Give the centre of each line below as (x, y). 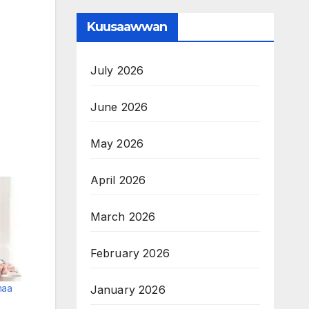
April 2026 (118, 180)
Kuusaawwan (127, 27)
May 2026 (117, 143)
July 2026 (117, 70)
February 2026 (130, 253)
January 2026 (128, 289)
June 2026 (119, 107)
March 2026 (123, 216)
